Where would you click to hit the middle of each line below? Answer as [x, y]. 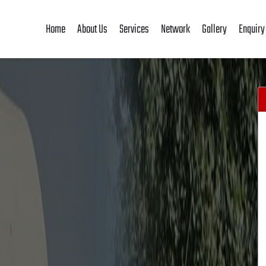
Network [175, 29]
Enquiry [251, 29]
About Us [92, 29]
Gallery [214, 29]
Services [134, 29]
